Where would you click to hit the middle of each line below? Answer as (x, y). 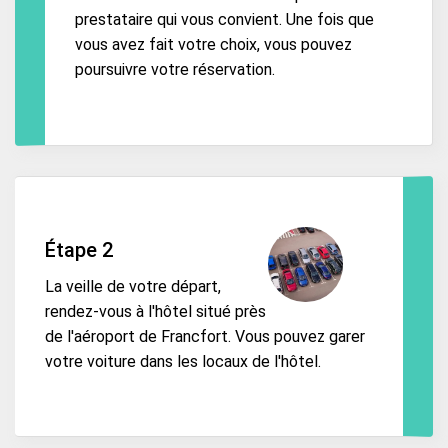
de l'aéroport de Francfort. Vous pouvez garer (205, 336)
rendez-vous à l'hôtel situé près (155, 311)
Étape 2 (79, 250)
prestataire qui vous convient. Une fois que (224, 20)
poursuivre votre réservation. (175, 70)
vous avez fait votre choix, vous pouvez (213, 45)
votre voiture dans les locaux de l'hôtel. (183, 361)
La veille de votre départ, (133, 286)
